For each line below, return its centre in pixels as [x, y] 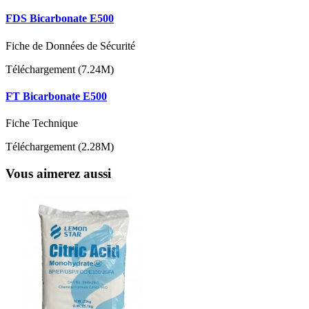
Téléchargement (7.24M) [60, 69]
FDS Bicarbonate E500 [60, 19]
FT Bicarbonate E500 [56, 96]
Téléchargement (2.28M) [60, 147]
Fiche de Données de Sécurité [70, 46]
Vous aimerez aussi [58, 173]
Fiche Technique [42, 123]
